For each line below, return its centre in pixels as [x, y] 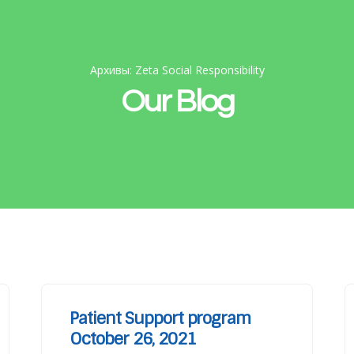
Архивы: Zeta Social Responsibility [177, 70]
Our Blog [177, 102]
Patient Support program [160, 318]
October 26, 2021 [133, 339]
